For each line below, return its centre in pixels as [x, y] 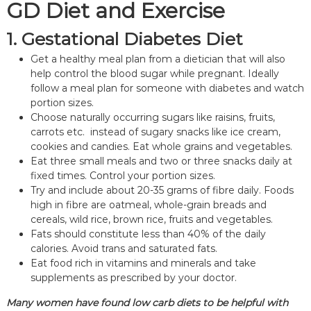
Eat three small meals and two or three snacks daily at [161, 161]
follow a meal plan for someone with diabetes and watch [167, 88]
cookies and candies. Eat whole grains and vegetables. [161, 146]
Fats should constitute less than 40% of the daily [148, 234]
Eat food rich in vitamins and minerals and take [143, 263]
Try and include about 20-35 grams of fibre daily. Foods [162, 190]
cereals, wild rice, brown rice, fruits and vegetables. [151, 219]
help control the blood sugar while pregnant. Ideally [154, 73]
